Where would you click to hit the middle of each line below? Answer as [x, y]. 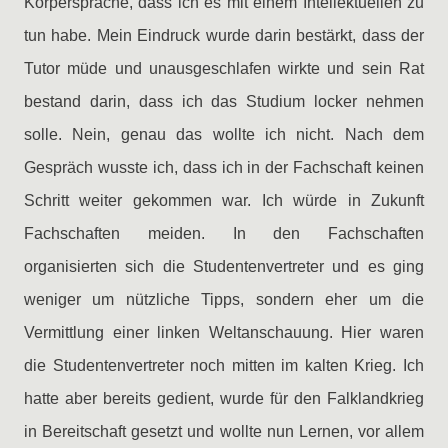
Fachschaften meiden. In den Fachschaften [224, 233]
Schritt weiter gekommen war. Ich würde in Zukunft [224, 200]
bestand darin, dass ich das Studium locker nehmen [224, 101]
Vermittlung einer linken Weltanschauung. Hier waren [224, 332]
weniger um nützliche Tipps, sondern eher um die [224, 299]
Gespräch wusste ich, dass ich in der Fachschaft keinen [224, 167]
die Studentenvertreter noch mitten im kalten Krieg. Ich [224, 365]
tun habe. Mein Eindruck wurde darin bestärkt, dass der [224, 35]
